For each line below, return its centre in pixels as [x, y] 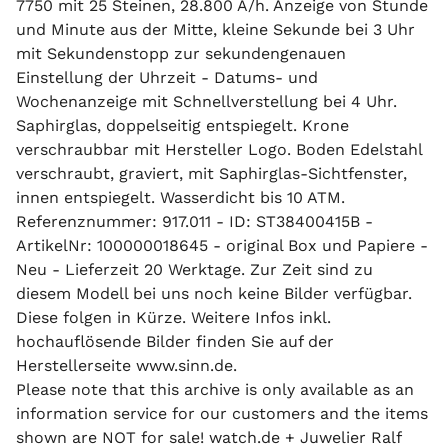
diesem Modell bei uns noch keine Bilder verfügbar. [214, 293]
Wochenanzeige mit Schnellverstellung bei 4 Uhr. [206, 101]
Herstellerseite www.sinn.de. [126, 365]
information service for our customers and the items [222, 413]
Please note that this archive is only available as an [215, 389]
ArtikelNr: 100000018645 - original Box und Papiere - [222, 245]
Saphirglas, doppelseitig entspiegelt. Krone [182, 125]
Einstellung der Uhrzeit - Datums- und [167, 77]
